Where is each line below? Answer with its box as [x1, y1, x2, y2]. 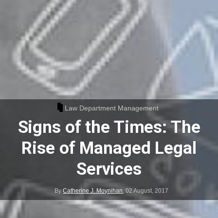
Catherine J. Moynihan [63, 187, 123, 194]
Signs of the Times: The [18, 117, 200, 137]
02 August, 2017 [126, 187, 169, 194]
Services [76, 159, 142, 179]
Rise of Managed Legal [21, 138, 197, 158]
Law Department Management [65, 104, 159, 112]
